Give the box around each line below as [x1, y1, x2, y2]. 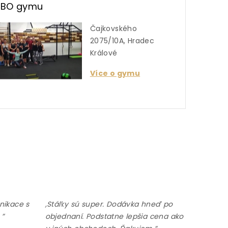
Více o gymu [90, 68, 140, 78]
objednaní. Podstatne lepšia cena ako [45, 211, 184, 221]
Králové [90, 47, 118, 58]
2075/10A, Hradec [90, 35, 155, 46]
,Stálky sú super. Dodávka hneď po [45, 198, 173, 209]
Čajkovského [90, 23, 137, 34]
